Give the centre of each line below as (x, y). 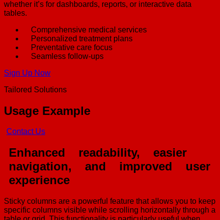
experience (39, 180)
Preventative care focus (72, 47)
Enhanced (37, 153)
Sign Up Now (27, 73)
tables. (15, 13)
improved (146, 166)
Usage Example (47, 110)
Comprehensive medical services (89, 29)
